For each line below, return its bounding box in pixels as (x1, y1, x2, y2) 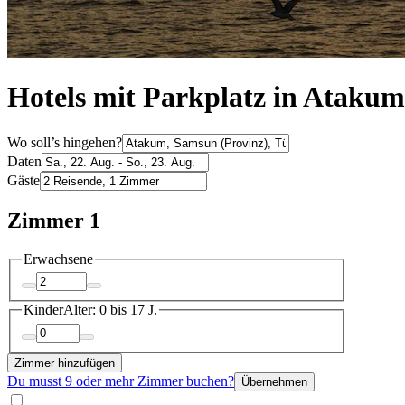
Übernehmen (241, 374, 307, 389)
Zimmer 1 (7, 208, 100, 232)
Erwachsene (24, 250, 93, 267)
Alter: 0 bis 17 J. (63, 302, 157, 318)
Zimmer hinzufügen (14, 355, 115, 370)
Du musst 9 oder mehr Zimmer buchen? (7, 372, 234, 389)
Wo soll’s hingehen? (7, 134, 122, 150)
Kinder (24, 302, 63, 318)
